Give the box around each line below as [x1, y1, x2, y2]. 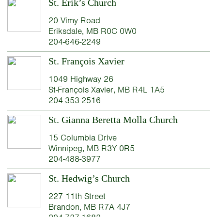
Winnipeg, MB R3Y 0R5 [48, 143, 135, 154]
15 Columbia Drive [48, 132, 117, 143]
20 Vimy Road [48, 15, 100, 26]
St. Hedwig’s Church [48, 173, 130, 184]
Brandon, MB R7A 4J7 [48, 201, 130, 213]
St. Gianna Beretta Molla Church [48, 114, 178, 125]
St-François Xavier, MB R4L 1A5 [48, 84, 165, 95]
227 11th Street [48, 191, 106, 202]
